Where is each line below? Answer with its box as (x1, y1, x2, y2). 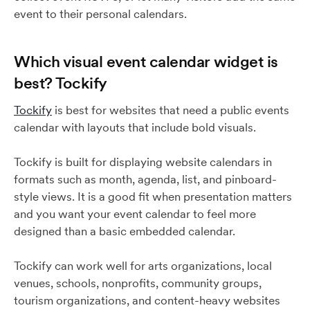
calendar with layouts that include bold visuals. (14, 120, 256, 135)
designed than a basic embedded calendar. (14, 224, 235, 239)
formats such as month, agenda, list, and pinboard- (14, 172, 277, 187)
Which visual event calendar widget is (14, 51, 278, 71)
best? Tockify (14, 73, 107, 93)
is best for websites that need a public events (52, 102, 289, 118)
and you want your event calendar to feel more (14, 206, 256, 221)
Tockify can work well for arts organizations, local (14, 258, 272, 273)
